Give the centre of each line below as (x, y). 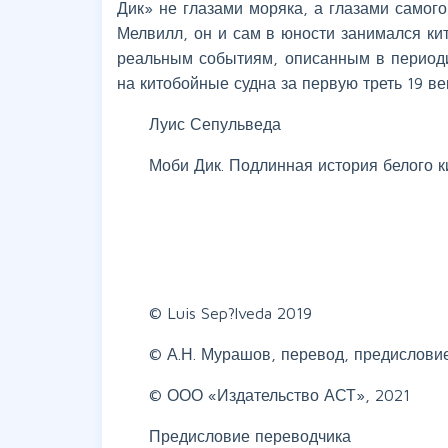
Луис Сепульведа (215, 123)
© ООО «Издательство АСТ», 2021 (279, 394)
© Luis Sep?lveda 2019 (230, 312)
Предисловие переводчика (250, 435)
